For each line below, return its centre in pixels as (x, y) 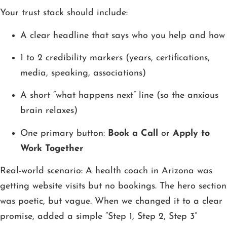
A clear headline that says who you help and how (123, 35)
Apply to (191, 133)
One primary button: (64, 133)
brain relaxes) (49, 111)
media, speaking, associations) (83, 73)
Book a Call (133, 133)
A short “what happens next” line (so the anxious (119, 96)
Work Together (52, 148)
